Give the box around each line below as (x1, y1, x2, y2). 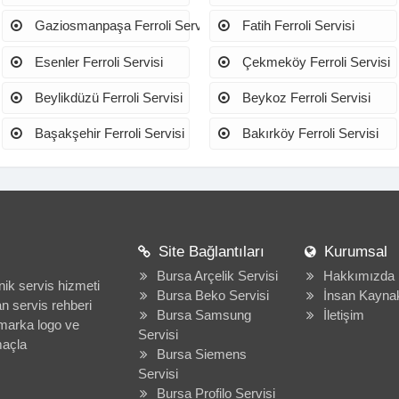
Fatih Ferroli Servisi (239, 18, 355, 34)
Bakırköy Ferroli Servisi (239, 126, 379, 142)
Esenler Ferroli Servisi (30, 53, 163, 69)
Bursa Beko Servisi (156, 288, 269, 304)
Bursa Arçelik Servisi (156, 268, 278, 284)
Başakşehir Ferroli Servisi (30, 126, 184, 142)
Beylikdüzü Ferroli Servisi (30, 89, 183, 105)
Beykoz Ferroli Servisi (239, 89, 371, 105)
